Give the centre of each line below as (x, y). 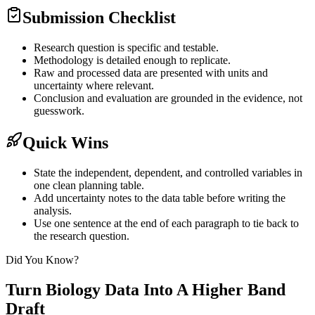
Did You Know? (42, 259)
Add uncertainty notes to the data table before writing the (160, 198)
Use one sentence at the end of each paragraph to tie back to (166, 223)
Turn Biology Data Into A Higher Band (146, 289)
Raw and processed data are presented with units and (151, 73)
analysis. (53, 210)
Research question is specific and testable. (126, 48)
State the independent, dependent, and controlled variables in (168, 172)
